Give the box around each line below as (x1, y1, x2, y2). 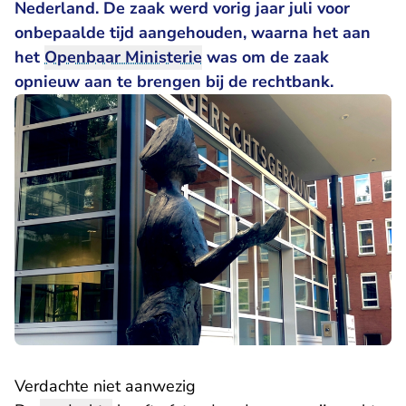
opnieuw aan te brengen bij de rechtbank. (14, 71, 333, 92)
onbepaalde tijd (14, 22, 139, 43)
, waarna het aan (243, 22, 371, 43)
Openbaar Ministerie (44, 46, 202, 68)
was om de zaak (202, 46, 329, 68)
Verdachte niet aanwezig (14, 375, 196, 398)
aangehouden (139, 22, 243, 43)
